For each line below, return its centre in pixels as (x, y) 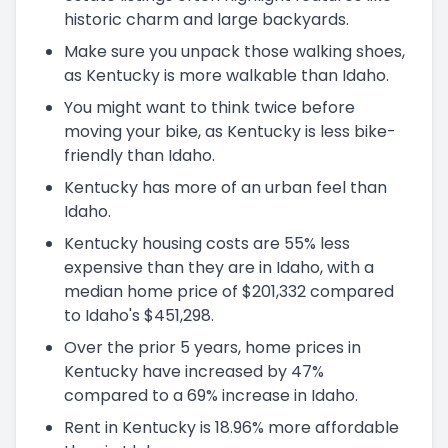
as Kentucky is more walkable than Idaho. (226, 75)
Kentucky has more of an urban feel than (225, 187)
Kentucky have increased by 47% (194, 371)
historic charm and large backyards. (206, 19)
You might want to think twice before (209, 107)
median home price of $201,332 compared (229, 291)
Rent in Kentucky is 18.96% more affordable (231, 427)
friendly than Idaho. (139, 155)
